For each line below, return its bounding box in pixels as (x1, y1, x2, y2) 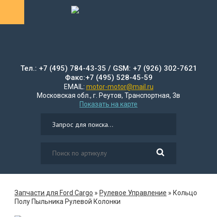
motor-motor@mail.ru (86, 83, 154, 91)
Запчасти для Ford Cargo (15, 189, 93, 197)
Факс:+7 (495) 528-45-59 (64, 73, 153, 82)
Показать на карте (79, 100, 138, 108)
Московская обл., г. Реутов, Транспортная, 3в (37, 92, 180, 99)
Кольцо (173, 189, 197, 197)
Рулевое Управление (99, 189, 167, 197)
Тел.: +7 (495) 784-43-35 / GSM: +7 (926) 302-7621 (20, 64, 197, 73)
